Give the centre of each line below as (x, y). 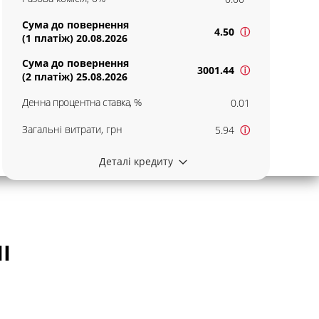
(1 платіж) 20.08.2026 (75, 38)
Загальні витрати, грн (73, 129)
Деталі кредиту (136, 161)
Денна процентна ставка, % (82, 102)
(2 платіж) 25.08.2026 (75, 77)
